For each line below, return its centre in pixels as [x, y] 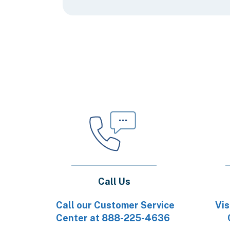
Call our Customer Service [115, 205]
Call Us [114, 181]
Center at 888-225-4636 [113, 218]
